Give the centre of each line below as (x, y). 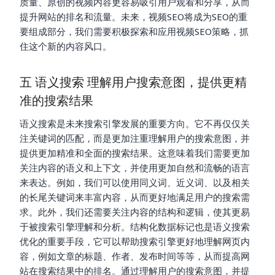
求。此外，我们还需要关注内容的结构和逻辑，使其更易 (135, 211)
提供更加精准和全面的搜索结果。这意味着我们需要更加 (135, 153)
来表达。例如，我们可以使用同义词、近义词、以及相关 (135, 182)
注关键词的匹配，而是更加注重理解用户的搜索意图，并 (135, 138)
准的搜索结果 (56, 100)
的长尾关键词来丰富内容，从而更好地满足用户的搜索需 (135, 197)
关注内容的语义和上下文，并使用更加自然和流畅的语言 (135, 167)
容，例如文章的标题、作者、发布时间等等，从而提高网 (135, 256)
